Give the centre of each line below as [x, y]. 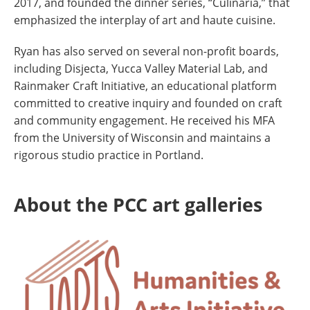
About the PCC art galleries [138, 205]
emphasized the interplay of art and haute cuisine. [145, 20]
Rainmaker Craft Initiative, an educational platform [145, 86]
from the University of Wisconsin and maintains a [142, 138]
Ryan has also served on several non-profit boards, [146, 52]
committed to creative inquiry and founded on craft [148, 103]
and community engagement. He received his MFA [144, 121]
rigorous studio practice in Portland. [109, 155]
